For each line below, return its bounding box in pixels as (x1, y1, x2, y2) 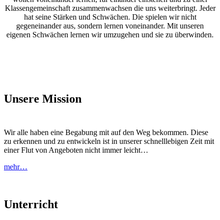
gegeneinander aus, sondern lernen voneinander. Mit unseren (16, 22, 204, 30)
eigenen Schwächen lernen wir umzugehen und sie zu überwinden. (6, 30, 214, 39)
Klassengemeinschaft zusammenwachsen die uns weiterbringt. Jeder (4, 4, 216, 13)
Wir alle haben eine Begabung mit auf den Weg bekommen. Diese (4, 128, 208, 137)
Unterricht (4, 197, 58, 211)
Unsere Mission (4, 92, 82, 106)
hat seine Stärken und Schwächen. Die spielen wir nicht (24, 13, 196, 22)
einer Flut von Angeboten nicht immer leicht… (4, 146, 148, 155)
